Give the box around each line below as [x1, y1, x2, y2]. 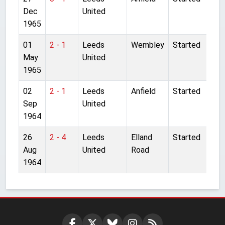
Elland [131, 132, 152, 142]
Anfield [131, 86, 156, 96]
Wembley [131, 40, 164, 50]
